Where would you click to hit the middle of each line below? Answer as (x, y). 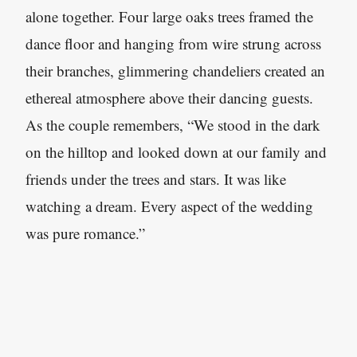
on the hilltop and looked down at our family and (176, 152)
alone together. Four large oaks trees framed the (169, 16)
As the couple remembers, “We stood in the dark (173, 125)
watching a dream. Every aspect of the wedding (169, 206)
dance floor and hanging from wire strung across (173, 43)
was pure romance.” (85, 233)
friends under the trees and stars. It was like (156, 179)
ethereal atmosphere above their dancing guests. (169, 98)
